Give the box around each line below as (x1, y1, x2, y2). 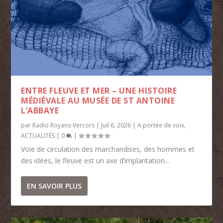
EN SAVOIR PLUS (27, 181, 82, 191)
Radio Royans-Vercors (32, 120, 95, 129)
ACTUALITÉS (21, 131, 55, 140)
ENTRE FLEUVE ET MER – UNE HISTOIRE (21, 85, 177, 96)
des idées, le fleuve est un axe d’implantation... (21, 155, 170, 165)
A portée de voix (137, 120, 185, 129)
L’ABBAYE (21, 105, 59, 116)
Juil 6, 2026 (101, 120, 131, 129)
